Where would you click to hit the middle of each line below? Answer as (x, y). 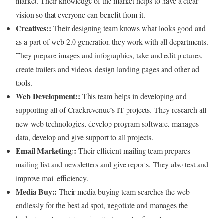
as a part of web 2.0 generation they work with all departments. (112, 41)
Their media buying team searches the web (123, 191)
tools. (24, 82)
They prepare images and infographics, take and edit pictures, (109, 55)
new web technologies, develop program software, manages (107, 123)
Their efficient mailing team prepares (133, 150)
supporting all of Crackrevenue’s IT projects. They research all (111, 109)
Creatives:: (33, 28)
